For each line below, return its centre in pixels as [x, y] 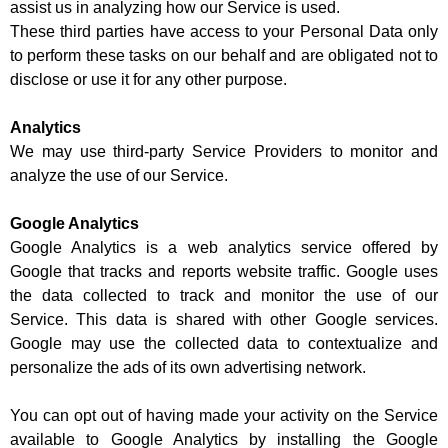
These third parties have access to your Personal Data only [224, 32]
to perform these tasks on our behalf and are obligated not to [224, 56]
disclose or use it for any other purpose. [148, 80]
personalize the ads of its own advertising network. [188, 368]
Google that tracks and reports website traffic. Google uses [224, 272]
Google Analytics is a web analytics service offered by [224, 248]
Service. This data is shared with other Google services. [224, 320]
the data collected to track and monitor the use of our [224, 296]
